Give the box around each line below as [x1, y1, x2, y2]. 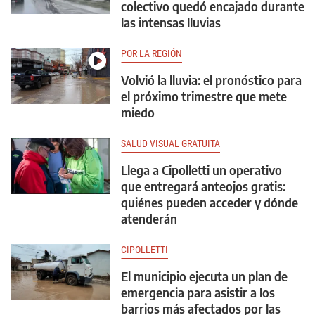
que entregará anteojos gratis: [121, 178, 285, 194]
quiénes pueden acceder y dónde [121, 194, 298, 210]
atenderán [121, 210, 177, 226]
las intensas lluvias [121, 14, 221, 30]
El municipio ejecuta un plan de [121, 268, 288, 284]
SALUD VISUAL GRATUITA [121, 138, 220, 149]
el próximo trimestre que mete [121, 88, 287, 104]
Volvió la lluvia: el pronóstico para [121, 72, 302, 88]
